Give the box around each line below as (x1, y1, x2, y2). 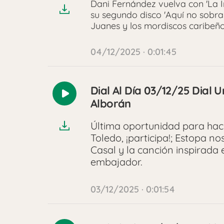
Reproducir (63, 92, 114, 105)
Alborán (90, 96, 131, 111)
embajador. (90, 155, 145, 168)
